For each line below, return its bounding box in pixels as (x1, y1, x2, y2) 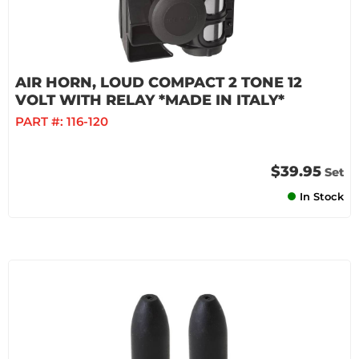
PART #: (15, 114, 67, 129)
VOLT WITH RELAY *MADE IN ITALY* (15, 91, 284, 109)
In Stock (300, 190, 344, 203)
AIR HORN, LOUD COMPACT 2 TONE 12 (15, 74, 302, 91)
